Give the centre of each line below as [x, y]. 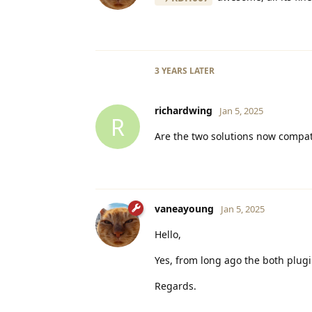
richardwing [184, 111]
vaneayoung [184, 209]
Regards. [175, 286]
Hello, [168, 235]
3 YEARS [171, 71]
